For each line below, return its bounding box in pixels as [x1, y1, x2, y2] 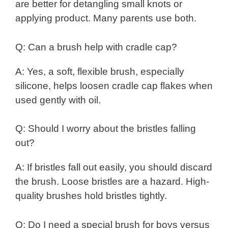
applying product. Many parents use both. [15, 13, 196, 24]
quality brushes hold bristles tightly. [15, 190, 167, 202]
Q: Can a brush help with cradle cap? [15, 41, 177, 52]
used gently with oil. [15, 94, 101, 105]
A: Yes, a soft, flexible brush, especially [15, 66, 184, 77]
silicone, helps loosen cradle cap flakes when [15, 80, 213, 91]
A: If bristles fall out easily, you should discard [15, 162, 212, 173]
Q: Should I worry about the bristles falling [15, 123, 196, 134]
